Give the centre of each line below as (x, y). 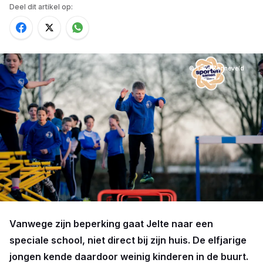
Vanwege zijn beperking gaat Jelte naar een (111, 224)
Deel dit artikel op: (41, 7)
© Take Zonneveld (217, 68)
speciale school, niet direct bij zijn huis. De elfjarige (128, 240)
